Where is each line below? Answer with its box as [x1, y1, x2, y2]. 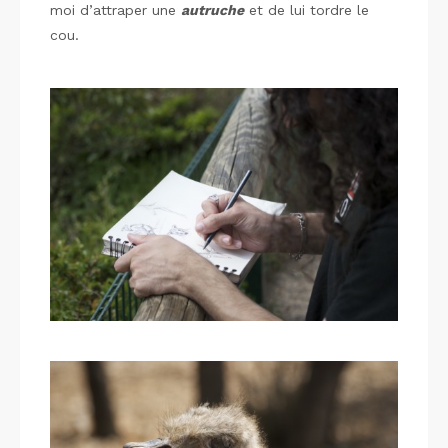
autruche [181, 2, 244, 19]
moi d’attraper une [50, 2, 181, 19]
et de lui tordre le [244, 2, 369, 19]
